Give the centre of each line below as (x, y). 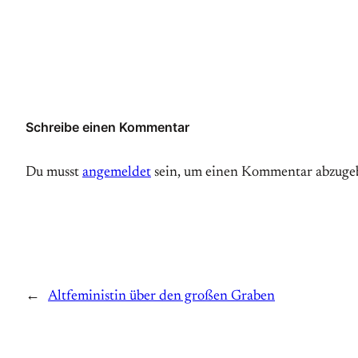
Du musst (54, 173)
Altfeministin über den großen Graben (161, 297)
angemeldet (117, 173)
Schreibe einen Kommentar (107, 127)
